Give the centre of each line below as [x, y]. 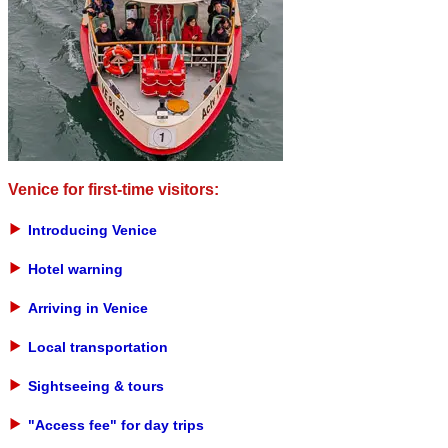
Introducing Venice [92, 229]
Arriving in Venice [88, 307]
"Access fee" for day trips [116, 424]
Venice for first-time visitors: [113, 189]
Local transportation [98, 346]
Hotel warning [75, 268]
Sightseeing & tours [96, 385]
